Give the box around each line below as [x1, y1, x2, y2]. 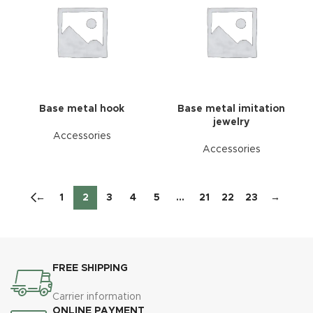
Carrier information [52, 292, 142, 302]
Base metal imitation [177, 104, 285, 114]
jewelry [213, 117, 249, 127]
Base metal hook [39, 104, 124, 114]
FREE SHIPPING [52, 263, 129, 273]
